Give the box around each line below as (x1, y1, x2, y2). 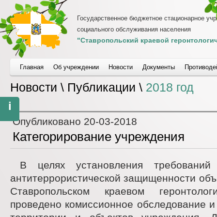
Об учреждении (53, 63, 99, 71)
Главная (20, 63, 44, 71)
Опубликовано (13, 116, 84, 127)
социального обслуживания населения (77, 26, 191, 33)
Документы (142, 63, 175, 71)
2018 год (146, 80, 194, 94)
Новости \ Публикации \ (10, 80, 146, 94)
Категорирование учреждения (13, 130, 185, 143)
